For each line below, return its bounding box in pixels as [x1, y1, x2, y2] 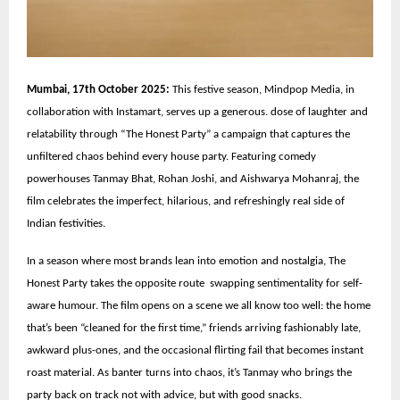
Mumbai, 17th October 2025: [27, 83, 170, 96]
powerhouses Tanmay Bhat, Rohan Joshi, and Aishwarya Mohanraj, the [27, 172, 359, 185]
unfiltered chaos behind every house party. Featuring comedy [27, 150, 316, 162]
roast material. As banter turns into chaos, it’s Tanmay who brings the [27, 366, 352, 379]
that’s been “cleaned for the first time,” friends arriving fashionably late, [27, 321, 361, 334]
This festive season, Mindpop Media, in [170, 83, 354, 96]
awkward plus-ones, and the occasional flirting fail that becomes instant [27, 344, 363, 356]
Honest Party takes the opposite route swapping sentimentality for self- [27, 277, 362, 289]
